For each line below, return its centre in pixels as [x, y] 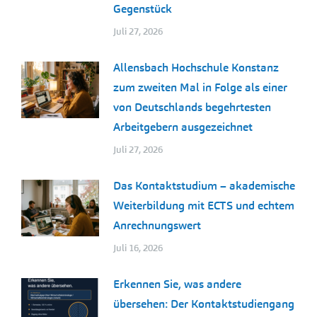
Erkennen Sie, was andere [177, 284]
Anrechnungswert [157, 225]
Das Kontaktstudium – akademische [204, 185]
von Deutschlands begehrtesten [192, 107]
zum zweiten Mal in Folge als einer [200, 87]
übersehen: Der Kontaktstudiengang [204, 304]
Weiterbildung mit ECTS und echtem [204, 205]
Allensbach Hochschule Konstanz [196, 67]
